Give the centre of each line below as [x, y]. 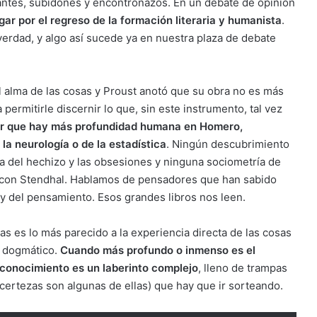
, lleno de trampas [243, 268]
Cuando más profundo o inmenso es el [158, 250]
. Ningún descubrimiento [228, 144]
